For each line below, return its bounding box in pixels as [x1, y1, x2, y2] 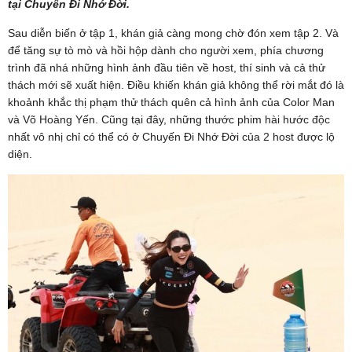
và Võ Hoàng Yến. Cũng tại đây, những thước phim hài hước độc [8, 112, 330, 126]
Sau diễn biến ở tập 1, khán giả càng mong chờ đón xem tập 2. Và [8, 26, 339, 39]
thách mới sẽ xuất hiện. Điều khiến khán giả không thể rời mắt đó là [8, 78, 344, 91]
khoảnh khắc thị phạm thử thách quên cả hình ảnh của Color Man [8, 95, 335, 108]
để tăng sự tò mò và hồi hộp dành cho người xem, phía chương [8, 43, 324, 57]
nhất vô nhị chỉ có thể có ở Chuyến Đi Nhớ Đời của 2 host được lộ [8, 130, 335, 143]
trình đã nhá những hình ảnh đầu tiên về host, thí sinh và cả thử [8, 60, 325, 74]
